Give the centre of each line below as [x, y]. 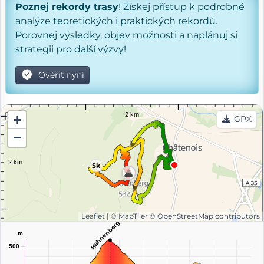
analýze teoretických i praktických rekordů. [116, 21]
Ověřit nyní [60, 75]
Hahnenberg [105, 235]
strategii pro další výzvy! [71, 49]
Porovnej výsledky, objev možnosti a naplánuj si [126, 35]
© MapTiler [129, 216]
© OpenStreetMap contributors [205, 216]
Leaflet [93, 216]
